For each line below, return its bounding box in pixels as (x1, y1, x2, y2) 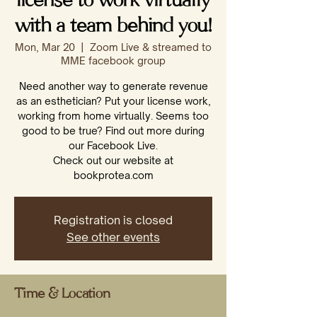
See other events (67, 230, 160, 244)
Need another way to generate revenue (18, 80, 208, 92)
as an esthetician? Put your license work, (16, 95, 211, 107)
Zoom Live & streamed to (90, 41, 212, 53)
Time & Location (14, 287, 110, 302)
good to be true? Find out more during (22, 125, 204, 137)
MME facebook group (61, 54, 166, 67)
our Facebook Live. (69, 139, 158, 151)
